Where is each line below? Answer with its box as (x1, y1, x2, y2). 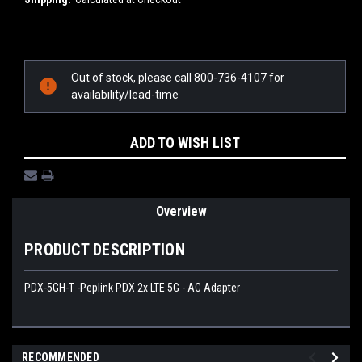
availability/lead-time (71, 87, 179, 101)
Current (24, 53, 61, 66)
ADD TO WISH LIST (130, 133, 240, 151)
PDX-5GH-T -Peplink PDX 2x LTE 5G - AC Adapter (24, 280, 240, 294)
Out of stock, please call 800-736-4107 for (71, 70, 284, 84)
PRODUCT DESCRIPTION (24, 239, 185, 259)
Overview (155, 203, 207, 219)
